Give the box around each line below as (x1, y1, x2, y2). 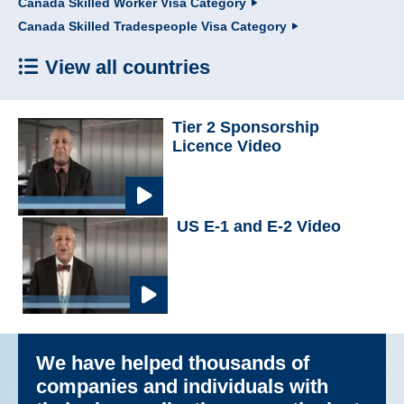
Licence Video (172, 136, 282, 155)
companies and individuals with (36, 375, 328, 399)
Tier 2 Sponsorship (172, 117, 320, 136)
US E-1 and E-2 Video (177, 216, 342, 235)
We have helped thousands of (36, 352, 309, 375)
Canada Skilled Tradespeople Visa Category (18, 18, 287, 33)
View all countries (45, 55, 210, 78)
